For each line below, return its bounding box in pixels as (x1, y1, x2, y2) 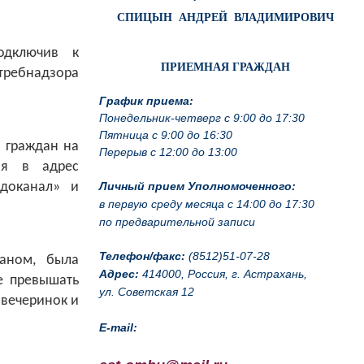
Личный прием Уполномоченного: (99, 179, 296, 193)
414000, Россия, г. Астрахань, (139, 266, 307, 280)
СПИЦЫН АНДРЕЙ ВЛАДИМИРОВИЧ (117, 11, 334, 24)
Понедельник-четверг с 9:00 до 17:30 (99, 110, 305, 124)
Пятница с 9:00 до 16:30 (99, 128, 232, 141)
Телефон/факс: (99, 249, 185, 262)
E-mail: (99, 320, 137, 334)
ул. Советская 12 (99, 284, 194, 298)
